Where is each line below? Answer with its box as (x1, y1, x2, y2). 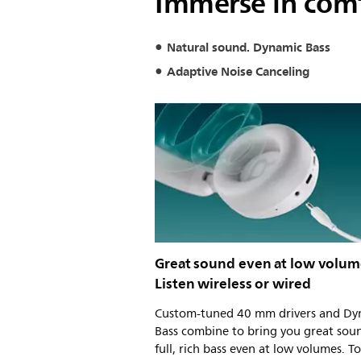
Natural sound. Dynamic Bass (167, 37, 330, 58)
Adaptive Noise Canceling (167, 60, 309, 82)
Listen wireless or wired (155, 271, 311, 296)
